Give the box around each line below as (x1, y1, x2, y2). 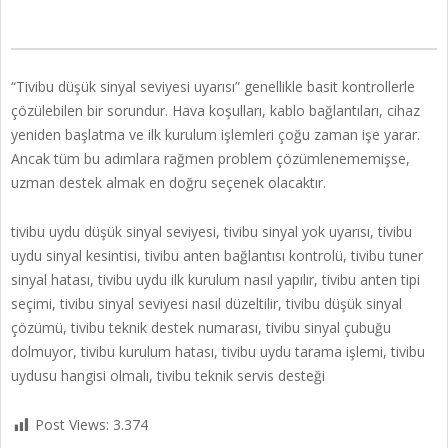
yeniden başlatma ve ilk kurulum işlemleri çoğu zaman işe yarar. (11, 125, 420, 145)
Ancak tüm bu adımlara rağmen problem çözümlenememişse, (11, 149, 410, 169)
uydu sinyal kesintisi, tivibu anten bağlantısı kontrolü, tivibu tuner (11, 246, 423, 266)
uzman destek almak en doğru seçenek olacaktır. (11, 173, 326, 193)
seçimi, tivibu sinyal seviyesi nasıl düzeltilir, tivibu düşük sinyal (11, 294, 402, 314)
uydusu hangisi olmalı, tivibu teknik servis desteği (11, 366, 325, 386)
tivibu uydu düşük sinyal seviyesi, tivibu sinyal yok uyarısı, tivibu (11, 222, 412, 242)
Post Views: (35, 415, 109, 435)
